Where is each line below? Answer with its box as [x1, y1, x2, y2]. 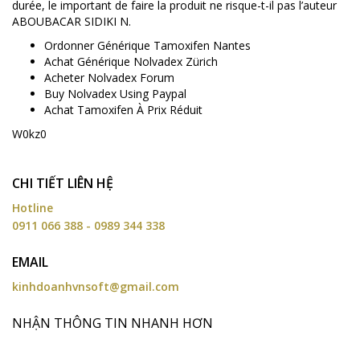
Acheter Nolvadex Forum [44, 70, 174, 86]
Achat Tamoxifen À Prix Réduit [44, 102, 202, 118]
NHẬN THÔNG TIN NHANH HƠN [12, 314, 213, 333]
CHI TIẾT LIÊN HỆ [12, 174, 113, 193]
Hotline [12, 200, 53, 216]
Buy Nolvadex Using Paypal [44, 86, 186, 102]
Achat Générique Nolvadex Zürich [44, 54, 218, 70]
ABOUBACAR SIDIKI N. [12, 14, 131, 30]
